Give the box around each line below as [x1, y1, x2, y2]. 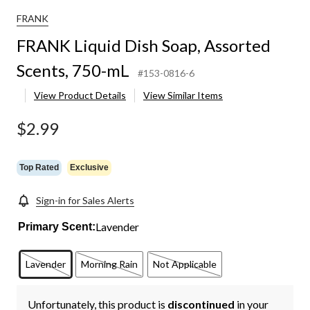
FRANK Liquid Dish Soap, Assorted [17, 35, 271, 56]
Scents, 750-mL [17, 60, 129, 81]
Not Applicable [153, 258, 217, 271]
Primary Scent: [18, 221, 96, 233]
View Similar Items [143, 89, 223, 102]
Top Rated [19, 162, 59, 172]
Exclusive [70, 162, 109, 172]
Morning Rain [81, 258, 138, 271]
